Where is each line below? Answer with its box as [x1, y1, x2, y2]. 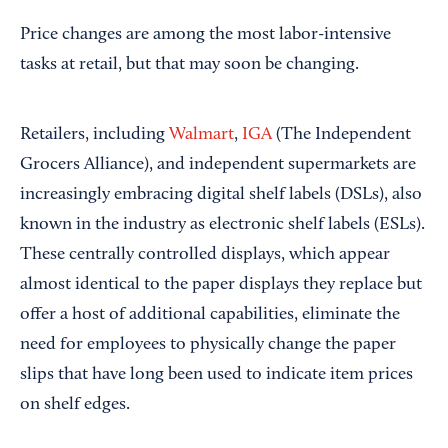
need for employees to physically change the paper [20, 336, 396, 355]
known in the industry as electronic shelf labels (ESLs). [20, 216, 425, 235]
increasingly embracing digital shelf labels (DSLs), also [20, 186, 422, 205]
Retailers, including [20, 126, 169, 145]
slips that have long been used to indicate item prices [20, 366, 413, 385]
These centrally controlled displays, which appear [20, 246, 390, 265]
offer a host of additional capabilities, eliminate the [20, 306, 400, 325]
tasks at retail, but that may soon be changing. [20, 56, 359, 75]
